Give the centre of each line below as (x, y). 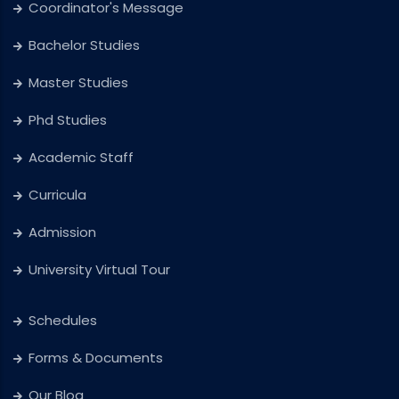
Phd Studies (68, 120)
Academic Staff (81, 158)
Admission (62, 232)
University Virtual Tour (99, 270)
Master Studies (78, 83)
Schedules (63, 321)
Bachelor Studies (84, 45)
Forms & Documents (96, 358)
